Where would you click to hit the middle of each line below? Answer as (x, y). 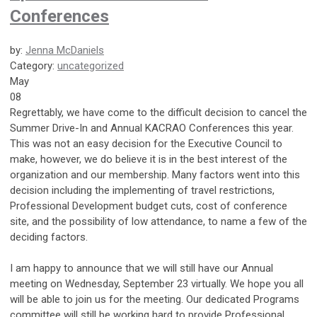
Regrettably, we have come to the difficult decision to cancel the (158, 112)
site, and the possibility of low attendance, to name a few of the (158, 221)
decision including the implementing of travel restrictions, (142, 190)
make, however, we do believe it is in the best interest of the (149, 159)
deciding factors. (49, 237)
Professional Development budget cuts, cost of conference (149, 206)
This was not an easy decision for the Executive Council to (146, 143)
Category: (34, 65)
